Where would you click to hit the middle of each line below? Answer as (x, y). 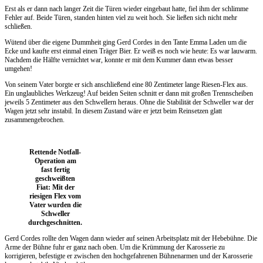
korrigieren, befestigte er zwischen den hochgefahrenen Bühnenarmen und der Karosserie (129, 256)
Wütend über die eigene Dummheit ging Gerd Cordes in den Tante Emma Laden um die (126, 42)
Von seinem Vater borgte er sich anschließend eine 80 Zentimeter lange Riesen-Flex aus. (126, 84)
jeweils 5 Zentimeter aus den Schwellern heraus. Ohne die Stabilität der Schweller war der (129, 102)
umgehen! (18, 68)
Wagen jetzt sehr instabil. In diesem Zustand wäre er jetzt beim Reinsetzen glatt (113, 111)
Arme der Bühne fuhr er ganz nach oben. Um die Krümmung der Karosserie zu (115, 247)
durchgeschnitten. (55, 222)
